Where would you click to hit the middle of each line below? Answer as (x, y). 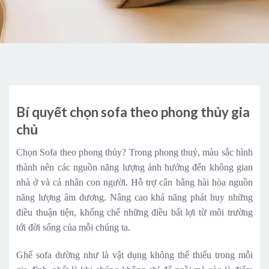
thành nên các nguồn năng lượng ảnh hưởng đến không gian (134, 168)
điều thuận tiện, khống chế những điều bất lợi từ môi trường (134, 213)
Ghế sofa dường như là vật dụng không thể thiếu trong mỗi (134, 255)
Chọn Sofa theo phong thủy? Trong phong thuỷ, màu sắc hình (134, 153)
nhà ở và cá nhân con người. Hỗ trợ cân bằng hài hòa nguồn (134, 183)
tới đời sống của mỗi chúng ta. (73, 228)
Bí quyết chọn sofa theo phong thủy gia (133, 112)
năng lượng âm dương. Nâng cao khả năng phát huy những (134, 198)
